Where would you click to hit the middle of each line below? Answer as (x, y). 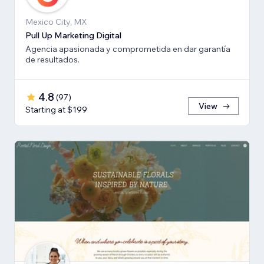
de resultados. (52, 59)
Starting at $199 (56, 109)
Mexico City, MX (56, 22)
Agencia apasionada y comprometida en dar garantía (128, 49)
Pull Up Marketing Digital (73, 35)
